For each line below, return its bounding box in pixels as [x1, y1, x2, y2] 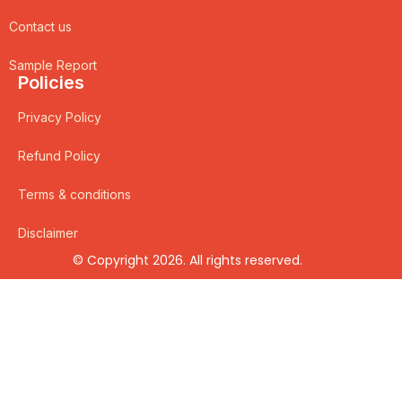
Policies [18, 72, 84, 94]
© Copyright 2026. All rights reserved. [73, 251, 303, 270]
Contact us [9, 19, 72, 35]
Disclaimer [18, 225, 78, 241]
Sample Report [9, 57, 97, 74]
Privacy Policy [18, 109, 101, 126]
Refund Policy [18, 148, 100, 164]
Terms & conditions [18, 187, 131, 203]
